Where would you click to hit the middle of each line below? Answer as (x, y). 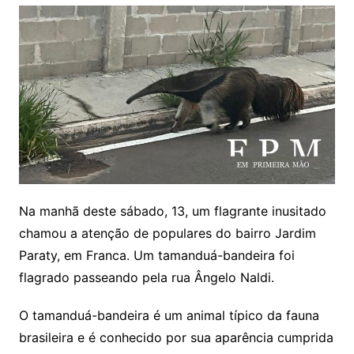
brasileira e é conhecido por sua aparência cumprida (176, 337)
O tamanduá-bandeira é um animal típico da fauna (169, 315)
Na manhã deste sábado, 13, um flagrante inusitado (172, 211)
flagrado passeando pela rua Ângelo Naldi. (146, 277)
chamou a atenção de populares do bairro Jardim (167, 233)
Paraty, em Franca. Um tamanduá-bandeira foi (156, 255)
